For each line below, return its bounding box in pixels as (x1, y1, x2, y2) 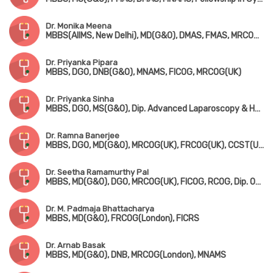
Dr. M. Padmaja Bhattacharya (46, 204, 154, 214)
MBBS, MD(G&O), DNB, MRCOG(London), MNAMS (46, 250, 226, 261)
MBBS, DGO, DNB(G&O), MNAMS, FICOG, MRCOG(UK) (46, 67, 241, 78)
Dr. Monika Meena (46, 21, 112, 31)
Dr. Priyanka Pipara (46, 58, 118, 68)
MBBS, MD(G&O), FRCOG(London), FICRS (46, 213, 199, 224)
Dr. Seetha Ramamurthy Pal (46, 168, 149, 177)
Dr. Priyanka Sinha (46, 94, 114, 104)
